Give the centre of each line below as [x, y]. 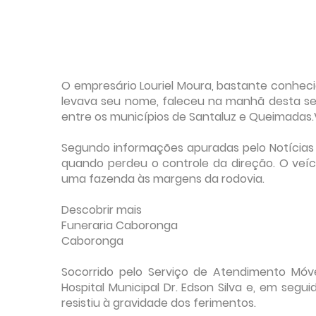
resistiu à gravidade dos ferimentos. [159, 303]
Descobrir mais [102, 210]
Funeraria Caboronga [120, 225]
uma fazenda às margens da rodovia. [163, 179]
